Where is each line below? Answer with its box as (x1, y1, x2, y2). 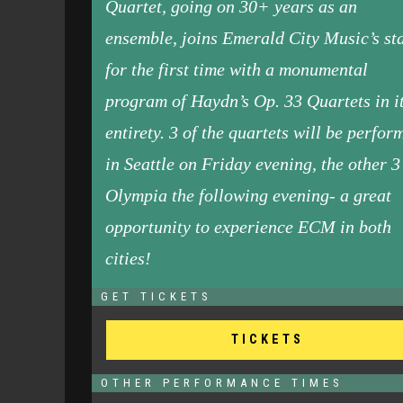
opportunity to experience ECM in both (105, 217, 391, 237)
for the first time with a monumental (105, 59, 368, 79)
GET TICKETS (101, 290, 213, 303)
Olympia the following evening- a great (105, 185, 391, 205)
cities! (105, 248, 151, 268)
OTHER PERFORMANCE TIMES (101, 376, 345, 390)
